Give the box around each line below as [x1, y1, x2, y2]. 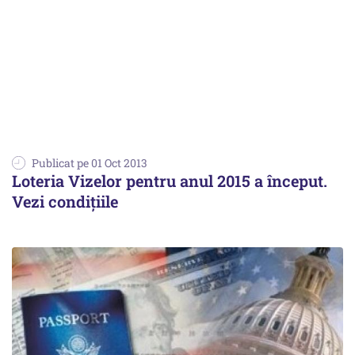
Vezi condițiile [12, 190, 118, 212]
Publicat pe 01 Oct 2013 [32, 155, 147, 170]
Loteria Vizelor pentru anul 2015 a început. [12, 170, 327, 191]
